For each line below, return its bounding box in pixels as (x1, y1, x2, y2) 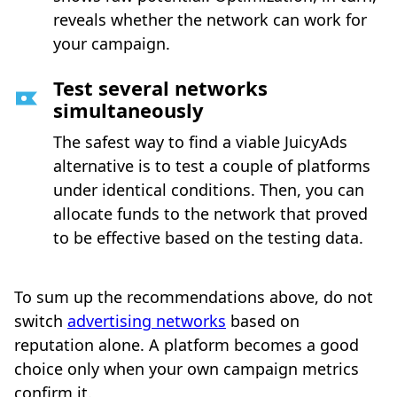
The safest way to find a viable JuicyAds (53, 130, 347, 152)
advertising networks (67, 309, 226, 331)
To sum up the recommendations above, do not (14, 285, 373, 307)
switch (14, 309, 67, 331)
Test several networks (53, 74, 268, 101)
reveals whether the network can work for (53, 8, 367, 30)
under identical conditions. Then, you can (53, 178, 364, 200)
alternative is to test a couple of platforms (53, 154, 370, 176)
